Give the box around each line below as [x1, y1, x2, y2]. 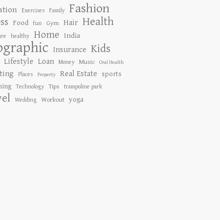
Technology [16, 83, 45, 90]
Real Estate [60, 69, 98, 79]
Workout [41, 96, 65, 104]
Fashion [69, 1, 110, 16]
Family [49, 7, 65, 14]
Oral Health [99, 59, 124, 65]
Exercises [22, 7, 45, 14]
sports [102, 70, 122, 78]
